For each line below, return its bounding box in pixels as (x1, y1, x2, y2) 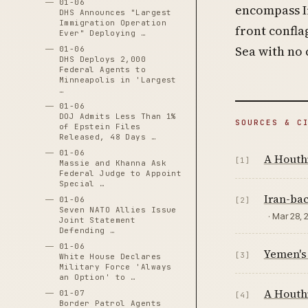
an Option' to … (58, 272, 136, 282)
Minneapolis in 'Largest (58, 75, 177, 85)
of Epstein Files (58, 122, 141, 131)
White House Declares (58, 252, 162, 261)
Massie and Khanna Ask (58, 158, 166, 168)
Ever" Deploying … (58, 28, 146, 38)
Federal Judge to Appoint (58, 168, 182, 178)
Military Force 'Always (58, 262, 172, 272)
